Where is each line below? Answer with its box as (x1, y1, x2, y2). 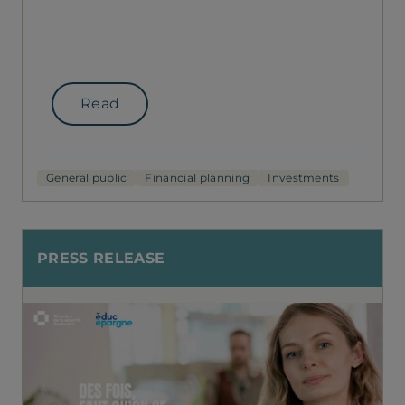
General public (46, 171, 127, 184)
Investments (268, 171, 340, 184)
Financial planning (145, 171, 250, 184)
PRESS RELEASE (37, 250, 165, 267)
